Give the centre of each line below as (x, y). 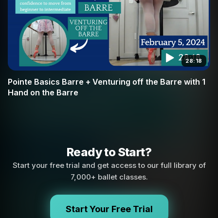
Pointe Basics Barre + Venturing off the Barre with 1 (107, 82)
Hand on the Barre (43, 93)
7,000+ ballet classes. (109, 177)
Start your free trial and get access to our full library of (109, 165)
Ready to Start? (109, 152)
